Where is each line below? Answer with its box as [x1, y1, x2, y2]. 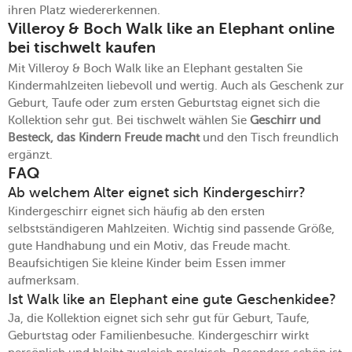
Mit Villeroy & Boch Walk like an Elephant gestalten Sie [8, 60, 302, 75]
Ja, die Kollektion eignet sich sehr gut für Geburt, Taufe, [8, 310, 310, 325]
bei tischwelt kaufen [8, 40, 156, 57]
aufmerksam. [8, 273, 79, 288]
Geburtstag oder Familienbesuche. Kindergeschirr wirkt [8, 328, 309, 343]
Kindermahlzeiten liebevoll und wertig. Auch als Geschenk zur [8, 78, 344, 93]
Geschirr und [250, 112, 321, 127]
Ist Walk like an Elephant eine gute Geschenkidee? [8, 290, 336, 308]
